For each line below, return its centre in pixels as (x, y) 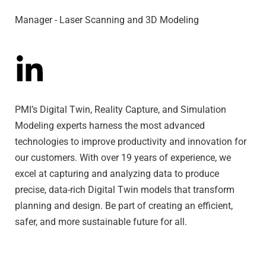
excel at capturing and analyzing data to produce (117, 173)
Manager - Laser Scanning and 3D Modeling (107, 20)
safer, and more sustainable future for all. (101, 221)
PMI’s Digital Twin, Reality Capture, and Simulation (121, 109)
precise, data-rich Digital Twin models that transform (125, 189)
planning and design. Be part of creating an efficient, (124, 205)
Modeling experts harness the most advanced (110, 125)
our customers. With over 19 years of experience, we (123, 157)
